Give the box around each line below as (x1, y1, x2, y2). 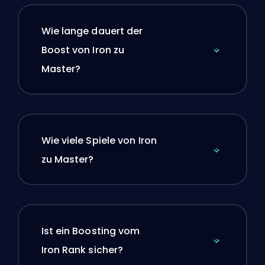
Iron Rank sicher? (41, 243, 124, 257)
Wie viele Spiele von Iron (41, 133, 157, 147)
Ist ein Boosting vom (41, 224, 140, 238)
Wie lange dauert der (41, 24, 143, 38)
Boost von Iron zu (41, 43, 125, 57)
